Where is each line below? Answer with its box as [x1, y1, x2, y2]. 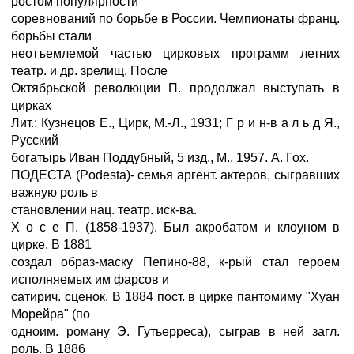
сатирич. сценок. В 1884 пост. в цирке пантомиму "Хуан [11, 290, 340, 303]
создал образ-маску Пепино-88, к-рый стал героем [11, 255, 340, 269]
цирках [11, 99, 51, 112]
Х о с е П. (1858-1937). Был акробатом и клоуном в [11, 220, 340, 234]
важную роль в [11, 186, 98, 199]
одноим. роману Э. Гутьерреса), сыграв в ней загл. [11, 325, 340, 338]
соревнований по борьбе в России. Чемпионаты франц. [11, 12, 340, 25]
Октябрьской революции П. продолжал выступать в [11, 81, 340, 95]
